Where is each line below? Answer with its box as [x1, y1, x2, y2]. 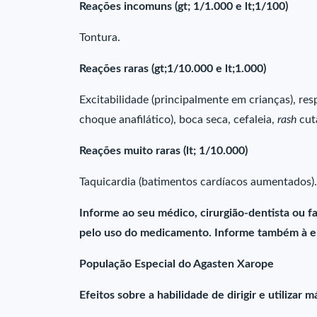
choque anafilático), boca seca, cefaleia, [79, 114, 277, 125]
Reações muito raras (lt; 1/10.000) [79, 145, 248, 156]
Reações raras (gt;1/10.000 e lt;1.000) [79, 63, 266, 74]
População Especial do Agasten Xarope [79, 258, 274, 270]
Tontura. [79, 32, 120, 43]
